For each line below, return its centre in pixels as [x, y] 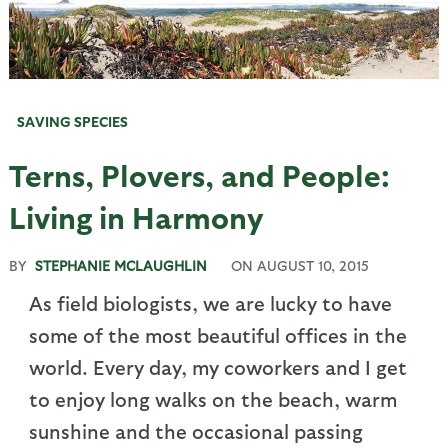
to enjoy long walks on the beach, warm [212, 399]
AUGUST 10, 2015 [312, 266]
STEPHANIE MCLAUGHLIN [120, 266]
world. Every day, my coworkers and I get [217, 367]
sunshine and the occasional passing [195, 431]
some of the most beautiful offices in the [217, 335]
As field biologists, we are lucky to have [210, 303]
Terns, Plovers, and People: [199, 174]
